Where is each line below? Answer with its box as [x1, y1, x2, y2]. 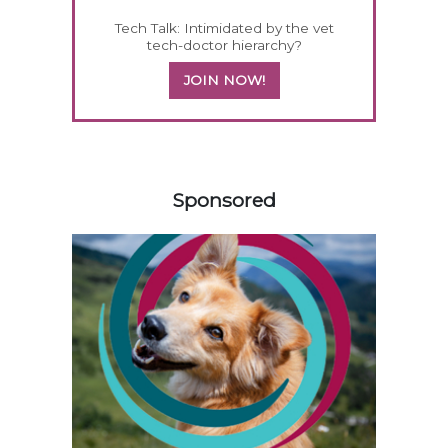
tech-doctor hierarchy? [146, 36, 302, 53]
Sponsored [172, 187, 276, 212]
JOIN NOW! [183, 71, 265, 88]
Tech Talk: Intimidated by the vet [114, 19, 334, 36]
